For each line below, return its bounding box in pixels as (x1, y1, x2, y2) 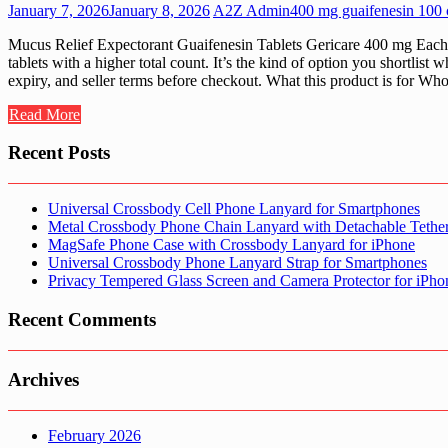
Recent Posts (8, 142, 110, 164)
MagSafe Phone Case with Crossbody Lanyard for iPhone (48, 236, 415, 254)
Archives (8, 369, 79, 391)
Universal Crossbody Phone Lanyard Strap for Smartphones (48, 254, 427, 272)
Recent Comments (8, 308, 156, 330)
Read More (9, 105, 80, 123)
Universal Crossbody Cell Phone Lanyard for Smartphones (48, 200, 420, 218)
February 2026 (48, 427, 141, 444)
